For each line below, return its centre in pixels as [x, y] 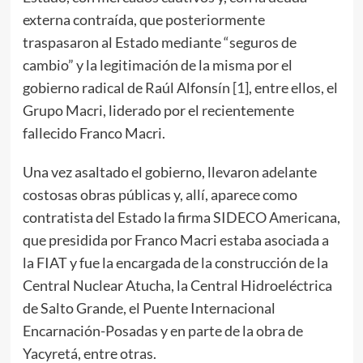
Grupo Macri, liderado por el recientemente [158, 110]
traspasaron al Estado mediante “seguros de [159, 42]
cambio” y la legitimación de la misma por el [157, 65]
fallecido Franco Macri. [94, 133]
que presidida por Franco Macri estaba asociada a [175, 240]
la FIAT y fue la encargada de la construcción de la [175, 263]
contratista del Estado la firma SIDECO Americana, [181, 217]
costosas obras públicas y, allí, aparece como [160, 194]
